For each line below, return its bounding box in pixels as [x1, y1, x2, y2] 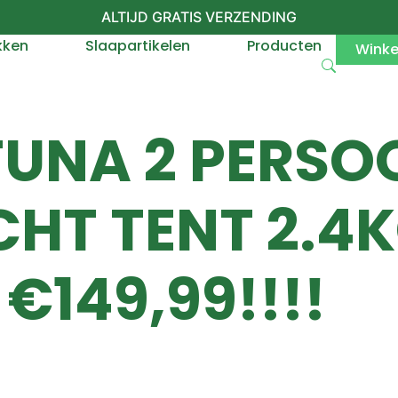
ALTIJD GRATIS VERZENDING [101, 8, 297, 26]
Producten [246, 36, 322, 56]
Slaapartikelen [84, 36, 190, 56]
